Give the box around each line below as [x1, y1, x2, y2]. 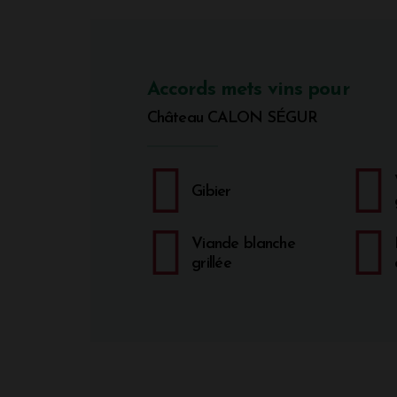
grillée [191, 254, 231, 272]
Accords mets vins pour [147, 79, 349, 100]
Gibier [191, 183, 231, 200]
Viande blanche [191, 235, 295, 253]
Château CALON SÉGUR [147, 109, 318, 127]
